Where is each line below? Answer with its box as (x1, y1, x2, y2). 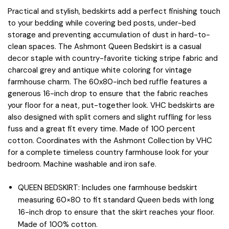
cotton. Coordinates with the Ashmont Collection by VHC (8, 135, 212, 146)
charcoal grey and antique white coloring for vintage (8, 65, 192, 76)
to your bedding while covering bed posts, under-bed (8, 18, 196, 29)
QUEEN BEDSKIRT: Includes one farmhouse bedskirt (18, 182, 197, 193)
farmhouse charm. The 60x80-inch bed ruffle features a (8, 77, 207, 87)
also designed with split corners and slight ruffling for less (8, 112, 212, 123)
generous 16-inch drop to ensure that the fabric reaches (8, 88, 208, 99)
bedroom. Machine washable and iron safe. (8, 159, 156, 170)
